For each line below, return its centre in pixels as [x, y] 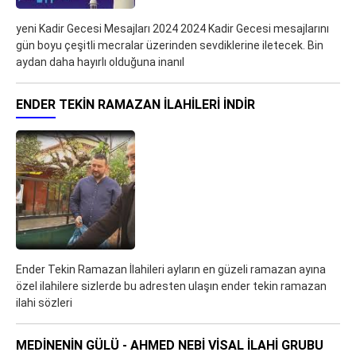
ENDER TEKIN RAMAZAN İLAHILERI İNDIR [135, 104]
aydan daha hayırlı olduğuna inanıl [100, 62]
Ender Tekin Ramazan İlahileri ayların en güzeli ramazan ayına [171, 269]
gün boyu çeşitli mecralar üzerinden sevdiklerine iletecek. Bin [170, 45]
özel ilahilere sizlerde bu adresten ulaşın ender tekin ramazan [171, 286]
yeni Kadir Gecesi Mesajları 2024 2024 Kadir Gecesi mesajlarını [172, 29]
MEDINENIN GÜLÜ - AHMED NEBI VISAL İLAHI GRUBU [170, 345]
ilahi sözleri [44, 303]
